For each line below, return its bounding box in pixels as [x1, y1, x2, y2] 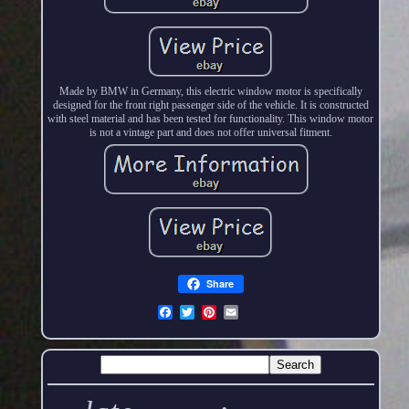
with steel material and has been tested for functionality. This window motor [47, 111, 374, 125]
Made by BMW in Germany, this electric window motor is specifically [58, 84, 362, 98]
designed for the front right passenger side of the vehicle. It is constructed [52, 98, 369, 111]
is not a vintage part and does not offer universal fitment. [89, 125, 332, 139]
